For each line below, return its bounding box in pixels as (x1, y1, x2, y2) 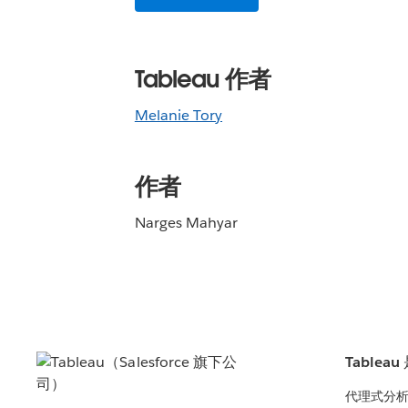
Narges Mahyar (134, 213, 239, 232)
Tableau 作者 (134, 64, 270, 95)
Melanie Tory (134, 106, 223, 125)
